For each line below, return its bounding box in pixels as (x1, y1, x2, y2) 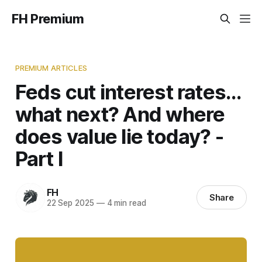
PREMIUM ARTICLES (15, 63, 87, 73)
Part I (15, 146, 64, 171)
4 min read (104, 198, 146, 208)
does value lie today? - (15, 123, 224, 149)
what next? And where (15, 101, 225, 126)
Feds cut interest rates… (15, 79, 241, 104)
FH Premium (12, 11, 84, 26)
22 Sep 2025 (46, 198, 94, 208)
